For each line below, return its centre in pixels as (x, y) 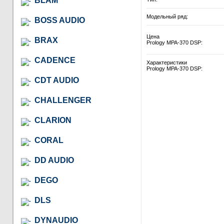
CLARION (53, 120)
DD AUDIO (54, 160)
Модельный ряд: (167, 17)
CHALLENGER (63, 100)
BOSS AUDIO (60, 20)
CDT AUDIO (57, 80)
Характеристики (167, 63)
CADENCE (55, 60)
